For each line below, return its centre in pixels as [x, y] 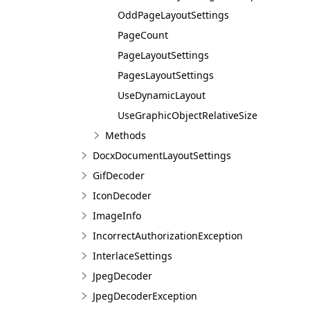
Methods [126, 135]
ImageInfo [117, 216]
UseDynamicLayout [162, 95]
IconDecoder [122, 195]
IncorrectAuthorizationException [168, 236]
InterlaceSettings [133, 256]
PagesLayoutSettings [166, 75]
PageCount [143, 35]
